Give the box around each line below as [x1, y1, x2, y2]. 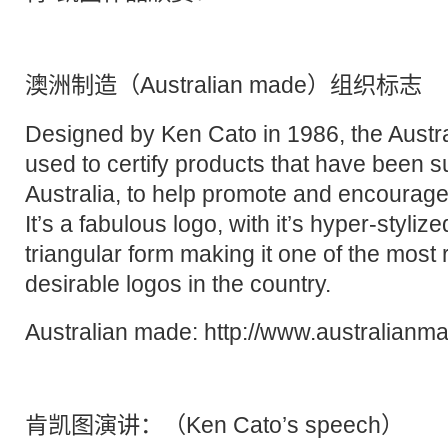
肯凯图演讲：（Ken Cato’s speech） [25, 412, 404, 439]
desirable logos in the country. [25, 271, 331, 298]
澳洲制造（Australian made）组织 [25, 72, 376, 99]
